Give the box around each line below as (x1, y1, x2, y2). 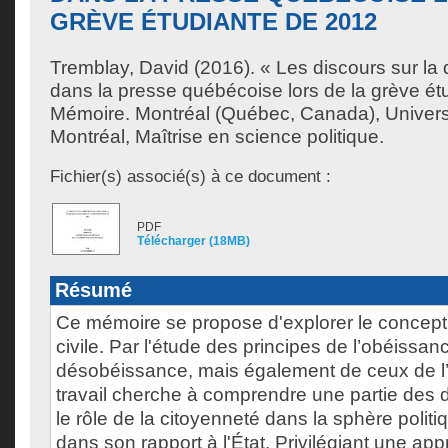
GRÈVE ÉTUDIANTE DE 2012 (50, 8, 377, 35)
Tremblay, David (50, 57, 189, 78)
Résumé (55, 279, 132, 301)
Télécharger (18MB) (137, 234, 250, 248)
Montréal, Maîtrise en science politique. (50, 126, 384, 147)
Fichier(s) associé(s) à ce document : (50, 166, 331, 186)
